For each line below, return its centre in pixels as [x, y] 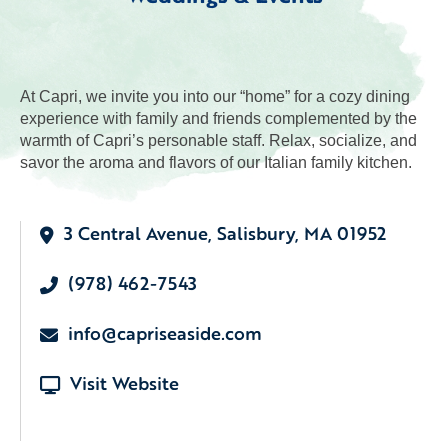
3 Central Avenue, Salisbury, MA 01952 [225, 233]
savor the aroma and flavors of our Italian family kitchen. [216, 162]
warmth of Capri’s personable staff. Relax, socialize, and [218, 140]
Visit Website [124, 383]
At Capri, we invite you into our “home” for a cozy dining [215, 96]
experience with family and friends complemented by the [218, 118]
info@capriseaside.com [165, 333]
